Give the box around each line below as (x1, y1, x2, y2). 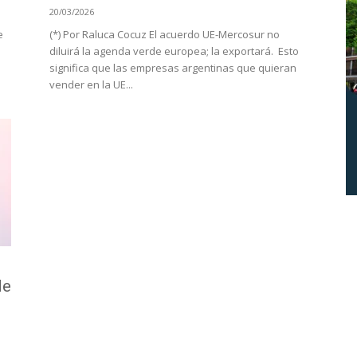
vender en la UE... (49, 77, 133, 92)
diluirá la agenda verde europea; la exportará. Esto (49, 44, 299, 58)
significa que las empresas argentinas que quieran (49, 61, 296, 75)
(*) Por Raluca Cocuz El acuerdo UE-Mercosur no (49, 27, 280, 41)
